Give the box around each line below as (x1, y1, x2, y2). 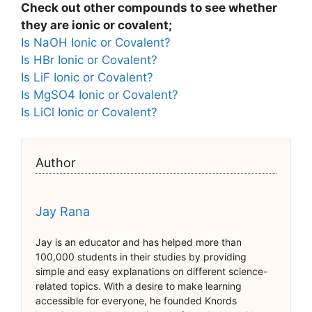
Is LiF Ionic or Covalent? (21, 70, 153, 84)
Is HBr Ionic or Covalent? (21, 52, 157, 67)
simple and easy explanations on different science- (36, 265, 267, 277)
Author (36, 155, 76, 170)
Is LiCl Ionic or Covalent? (21, 104, 157, 119)
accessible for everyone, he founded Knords (36, 295, 237, 306)
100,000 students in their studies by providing (36, 251, 247, 263)
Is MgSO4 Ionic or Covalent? (21, 87, 178, 102)
